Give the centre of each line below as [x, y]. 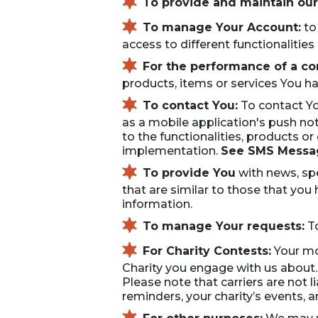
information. [157, 204]
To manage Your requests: [224, 226]
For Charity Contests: [207, 251]
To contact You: [190, 105]
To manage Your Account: [222, 27]
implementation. [171, 151]
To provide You [189, 172]
